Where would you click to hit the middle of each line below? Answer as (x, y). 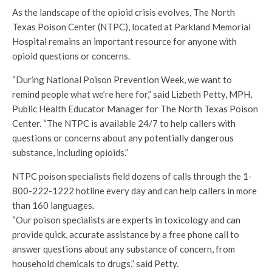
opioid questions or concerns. (71, 56)
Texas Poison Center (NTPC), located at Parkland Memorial (131, 27)
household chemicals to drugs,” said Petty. (95, 264)
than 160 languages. (53, 206)
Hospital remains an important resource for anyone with (124, 42)
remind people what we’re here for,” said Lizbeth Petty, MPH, (132, 94)
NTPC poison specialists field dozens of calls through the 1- (132, 176)
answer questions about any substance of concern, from (124, 249)
